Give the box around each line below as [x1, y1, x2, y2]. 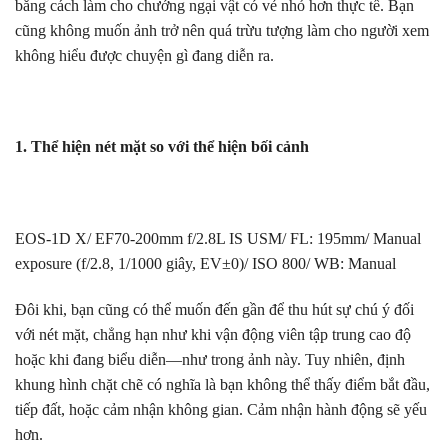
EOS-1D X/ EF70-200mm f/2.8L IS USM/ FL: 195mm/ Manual [15, 230, 421, 248]
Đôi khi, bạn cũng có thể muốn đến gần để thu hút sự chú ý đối [15, 300, 414, 318]
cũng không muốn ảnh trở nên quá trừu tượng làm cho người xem [15, 21, 429, 39]
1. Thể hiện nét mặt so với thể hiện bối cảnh [15, 138, 309, 156]
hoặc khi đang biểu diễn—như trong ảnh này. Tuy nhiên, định [15, 350, 405, 368]
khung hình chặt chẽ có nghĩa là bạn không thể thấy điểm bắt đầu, [15, 375, 430, 393]
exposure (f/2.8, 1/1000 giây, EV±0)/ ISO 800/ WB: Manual [15, 255, 396, 273]
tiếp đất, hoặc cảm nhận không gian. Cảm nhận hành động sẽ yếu [15, 400, 427, 418]
